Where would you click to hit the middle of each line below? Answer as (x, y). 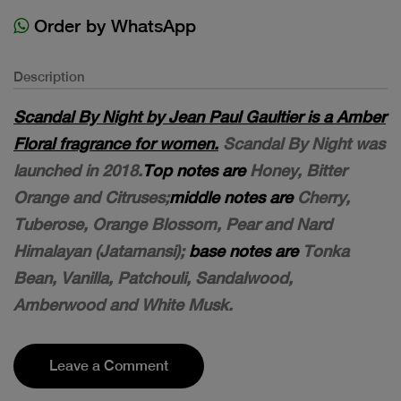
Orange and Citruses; (91, 197)
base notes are (243, 251)
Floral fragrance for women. (116, 143)
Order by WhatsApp (112, 25)
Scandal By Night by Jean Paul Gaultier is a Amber (200, 116)
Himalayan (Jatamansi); (101, 251)
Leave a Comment (109, 365)
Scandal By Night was (302, 143)
